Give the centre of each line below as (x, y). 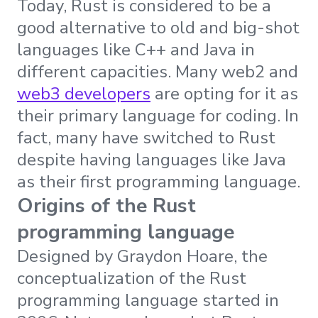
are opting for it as (224, 93)
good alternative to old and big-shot (158, 27)
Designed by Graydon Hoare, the (142, 256)
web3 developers (84, 93)
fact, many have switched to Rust (146, 137)
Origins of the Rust (106, 205)
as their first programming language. (159, 181)
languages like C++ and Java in (136, 49)
